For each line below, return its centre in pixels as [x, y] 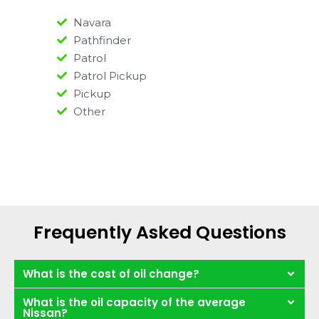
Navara [92, 22]
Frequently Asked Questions [159, 232]
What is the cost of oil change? [111, 273]
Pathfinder [102, 40]
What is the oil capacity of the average [134, 302]
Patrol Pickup [110, 75]
